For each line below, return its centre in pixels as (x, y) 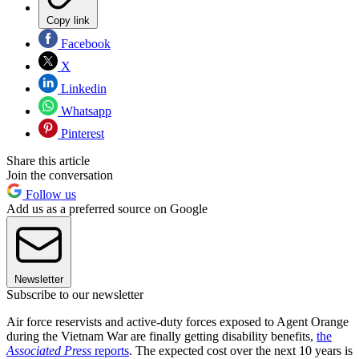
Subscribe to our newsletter (75, 294)
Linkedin (82, 88)
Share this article (48, 160)
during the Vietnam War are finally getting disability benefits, (161, 336)
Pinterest (81, 133)
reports (110, 350)
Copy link (68, 20)
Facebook (84, 43)
